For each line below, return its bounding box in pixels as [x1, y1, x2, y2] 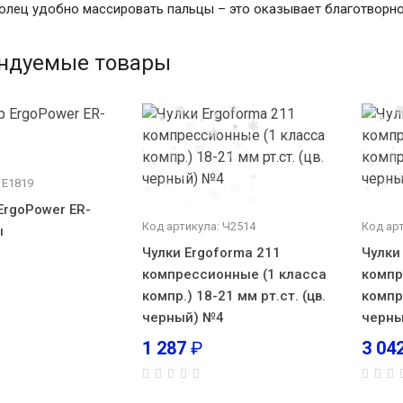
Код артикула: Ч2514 [141, 219, 255, 233]
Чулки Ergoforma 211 [141, 245, 281, 261]
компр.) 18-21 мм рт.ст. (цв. [141, 288, 326, 304]
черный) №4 [141, 309, 224, 326]
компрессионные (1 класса [141, 266, 327, 282]
